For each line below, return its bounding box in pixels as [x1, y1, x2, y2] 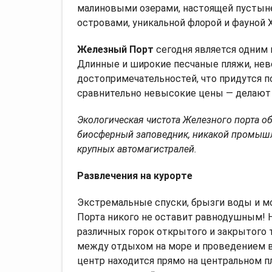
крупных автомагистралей [77, 143, 194, 155]
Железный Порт [77, 43, 154, 55]
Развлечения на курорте [77, 169, 192, 182]
